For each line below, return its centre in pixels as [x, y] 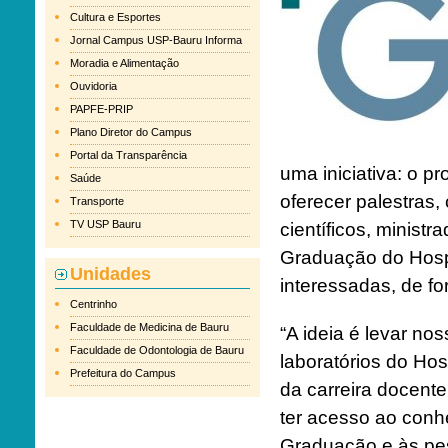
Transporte [97, 201]
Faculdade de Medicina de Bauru [149, 327]
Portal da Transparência [128, 155]
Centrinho [93, 304]
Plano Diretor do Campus [131, 132]
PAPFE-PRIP [101, 109]
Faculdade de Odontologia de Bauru [157, 350]
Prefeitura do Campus [123, 373]
